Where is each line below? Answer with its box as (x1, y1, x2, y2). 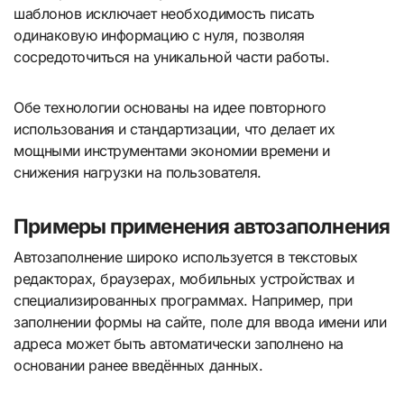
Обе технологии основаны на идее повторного (14, 98, 326, 117)
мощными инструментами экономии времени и (14, 142, 330, 161)
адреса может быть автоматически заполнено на (14, 334, 344, 353)
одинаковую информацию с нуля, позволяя (14, 26, 305, 45)
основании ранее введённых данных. (14, 355, 263, 374)
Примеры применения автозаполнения (14, 214, 390, 239)
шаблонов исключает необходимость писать (14, 5, 315, 23)
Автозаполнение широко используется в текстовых (14, 247, 358, 266)
